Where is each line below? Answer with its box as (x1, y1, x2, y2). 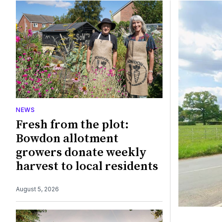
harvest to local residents (16, 159, 158, 174)
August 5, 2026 (16, 185, 59, 193)
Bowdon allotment (16, 131, 118, 147)
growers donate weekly (16, 145, 147, 161)
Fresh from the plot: (16, 117, 129, 133)
